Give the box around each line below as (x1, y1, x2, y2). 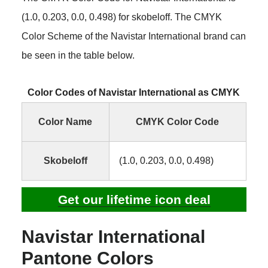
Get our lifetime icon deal (57, 193, 211, 207)
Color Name (38, 116, 93, 127)
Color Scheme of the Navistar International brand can (21, 31, 246, 41)
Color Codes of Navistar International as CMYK (28, 87, 240, 98)
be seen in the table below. (21, 50, 135, 60)
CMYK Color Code (136, 116, 220, 127)
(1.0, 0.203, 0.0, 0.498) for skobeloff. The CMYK (21, 11, 222, 22)
